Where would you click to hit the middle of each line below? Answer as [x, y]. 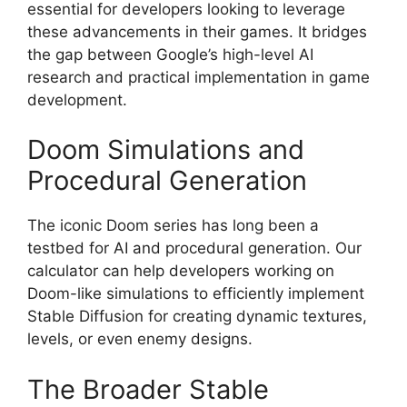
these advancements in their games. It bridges [197, 31]
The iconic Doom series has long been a [173, 226]
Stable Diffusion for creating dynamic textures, [197, 317]
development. [77, 99]
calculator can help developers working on [181, 271]
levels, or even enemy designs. [140, 339]
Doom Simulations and [166, 150]
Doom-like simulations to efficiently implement [196, 294]
